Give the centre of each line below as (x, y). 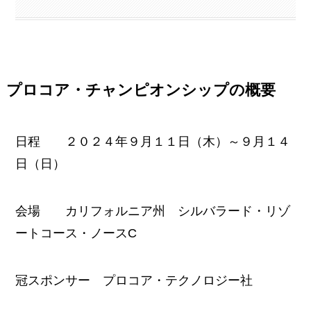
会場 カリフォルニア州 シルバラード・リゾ (153, 211)
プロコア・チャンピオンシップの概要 (141, 91)
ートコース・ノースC (76, 233)
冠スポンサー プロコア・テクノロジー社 (141, 280)
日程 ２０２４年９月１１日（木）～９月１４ (153, 142)
